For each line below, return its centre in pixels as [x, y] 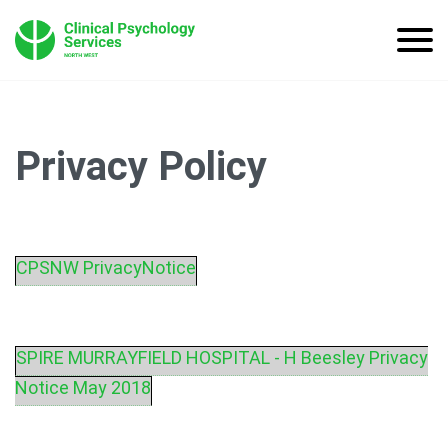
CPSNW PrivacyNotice [106, 267]
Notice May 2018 [83, 387]
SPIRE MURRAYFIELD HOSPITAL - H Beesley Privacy [222, 357]
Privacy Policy [141, 166]
